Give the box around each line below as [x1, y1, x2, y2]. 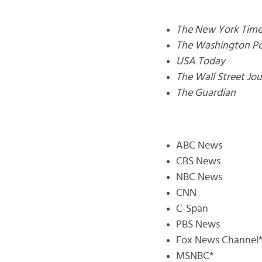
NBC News [175, 171, 222, 182]
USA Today [175, 56, 225, 67]
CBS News [175, 156, 220, 167]
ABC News [175, 140, 222, 151]
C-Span [175, 203, 208, 214]
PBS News [175, 219, 220, 230]
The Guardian [175, 87, 236, 98]
